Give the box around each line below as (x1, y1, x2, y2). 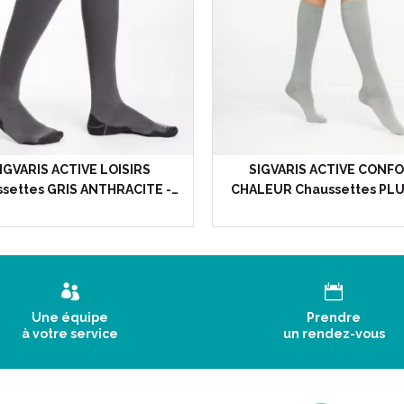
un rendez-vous (282, 326, 385, 341)
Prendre (307, 310, 362, 325)
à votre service (22, 326, 119, 341)
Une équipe (32, 310, 109, 325)
